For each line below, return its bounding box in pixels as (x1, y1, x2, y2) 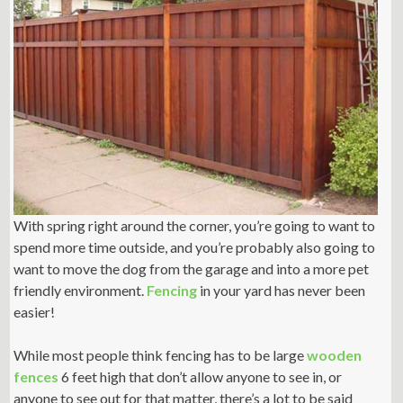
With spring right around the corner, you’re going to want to (13, 216, 376, 234)
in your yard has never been (200, 281, 366, 299)
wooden (307, 345, 363, 363)
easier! (13, 302, 56, 320)
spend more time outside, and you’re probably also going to (13, 237, 376, 255)
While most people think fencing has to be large (13, 345, 308, 363)
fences (13, 367, 59, 385)
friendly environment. (13, 281, 148, 299)
